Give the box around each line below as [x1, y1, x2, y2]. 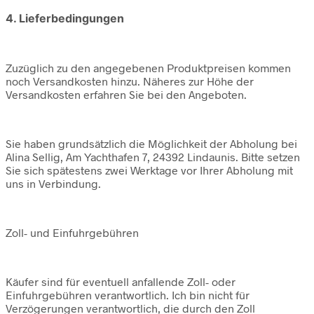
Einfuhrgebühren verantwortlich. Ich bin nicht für [6, 287, 250, 301]
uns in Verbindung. [6, 176, 101, 190]
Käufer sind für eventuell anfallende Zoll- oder [6, 274, 235, 288]
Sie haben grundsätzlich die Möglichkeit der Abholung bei [6, 136, 297, 150]
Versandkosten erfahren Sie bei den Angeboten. [6, 87, 247, 101]
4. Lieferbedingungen [6, 11, 124, 25]
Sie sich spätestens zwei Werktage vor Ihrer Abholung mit [6, 163, 293, 177]
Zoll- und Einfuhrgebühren [6, 225, 139, 239]
